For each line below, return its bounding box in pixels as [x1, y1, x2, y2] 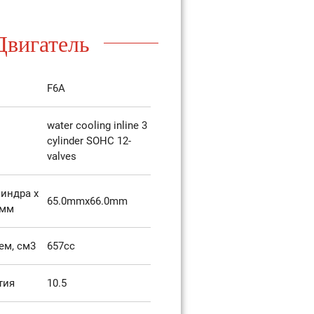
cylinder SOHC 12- [46, 135, 131, 148]
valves [46, 150, 76, 163]
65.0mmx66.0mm [46, 195, 128, 208]
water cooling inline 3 [46, 119, 147, 132]
